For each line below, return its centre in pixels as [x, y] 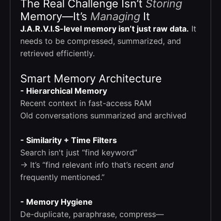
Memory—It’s [55, 17]
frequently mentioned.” [62, 177]
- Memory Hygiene [56, 202]
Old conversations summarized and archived [103, 116]
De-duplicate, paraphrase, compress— [92, 214]
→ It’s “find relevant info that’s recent [90, 165]
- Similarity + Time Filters [69, 140]
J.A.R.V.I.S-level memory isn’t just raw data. [105, 29]
